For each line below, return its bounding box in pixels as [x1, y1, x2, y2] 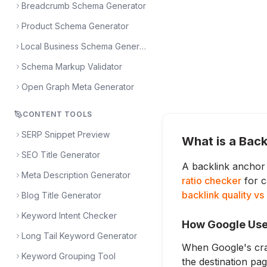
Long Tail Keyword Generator [21, 231, 137, 241]
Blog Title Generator [21, 190, 101, 200]
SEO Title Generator [21, 150, 100, 160]
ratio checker [182, 175, 241, 187]
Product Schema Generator [21, 21, 129, 31]
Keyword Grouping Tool [21, 251, 116, 261]
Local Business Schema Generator [139, 41, 147, 51]
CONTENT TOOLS [23, 110, 92, 119]
